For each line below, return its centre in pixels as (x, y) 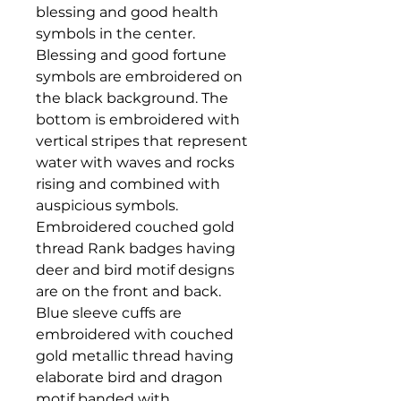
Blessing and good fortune (131, 55)
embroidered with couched (135, 335)
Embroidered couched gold (135, 227)
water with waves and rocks (135, 163)
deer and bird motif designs (135, 270)
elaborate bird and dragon (129, 378)
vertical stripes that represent (142, 141)
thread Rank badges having (136, 249)
